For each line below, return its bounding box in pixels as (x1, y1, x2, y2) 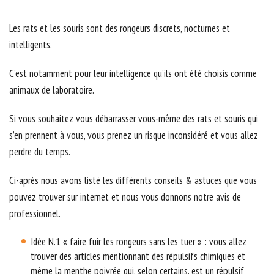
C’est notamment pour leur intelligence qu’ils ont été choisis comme (9, 67, 257, 81)
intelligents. (9, 38, 52, 52)
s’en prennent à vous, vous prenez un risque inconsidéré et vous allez (9, 128, 258, 143)
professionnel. (9, 207, 61, 221)
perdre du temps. (9, 145, 70, 159)
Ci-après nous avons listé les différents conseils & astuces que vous (9, 174, 257, 188)
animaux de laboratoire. (9, 83, 94, 97)
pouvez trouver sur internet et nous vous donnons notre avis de (9, 190, 241, 204)
